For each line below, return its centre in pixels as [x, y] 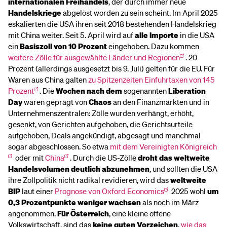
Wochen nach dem [89, 91]
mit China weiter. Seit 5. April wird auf [71, 35]
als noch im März [170, 202]
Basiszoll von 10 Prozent [63, 46]
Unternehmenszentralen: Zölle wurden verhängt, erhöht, [101, 113]
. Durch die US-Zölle [104, 158]
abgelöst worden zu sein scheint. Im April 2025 [140, 13]
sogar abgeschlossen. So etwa [59, 146]
